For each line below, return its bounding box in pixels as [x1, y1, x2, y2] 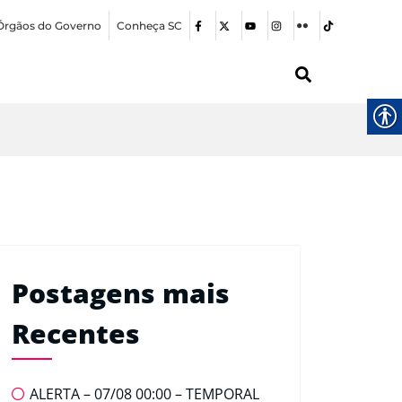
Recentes [12, 315, 140, 353]
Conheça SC [117, 18, 183, 32]
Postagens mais [12, 275, 230, 312]
